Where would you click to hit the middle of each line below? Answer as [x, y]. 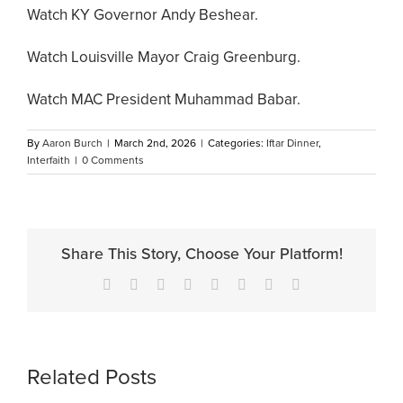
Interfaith [49, 160]
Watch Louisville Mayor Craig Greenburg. [164, 57]
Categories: [237, 143]
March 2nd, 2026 [155, 143]
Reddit [184, 283]
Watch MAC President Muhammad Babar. [164, 99]
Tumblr [239, 283]
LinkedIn [218, 283]
